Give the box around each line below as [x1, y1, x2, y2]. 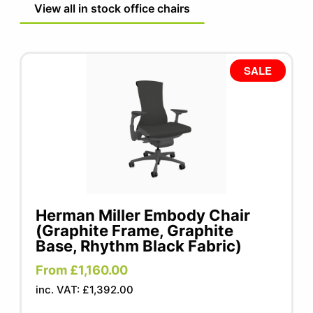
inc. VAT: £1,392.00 [36, 282, 134, 296]
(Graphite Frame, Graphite [36, 221, 234, 240]
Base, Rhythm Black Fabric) [36, 236, 242, 255]
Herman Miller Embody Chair [36, 205, 251, 224]
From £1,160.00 [36, 262, 129, 277]
